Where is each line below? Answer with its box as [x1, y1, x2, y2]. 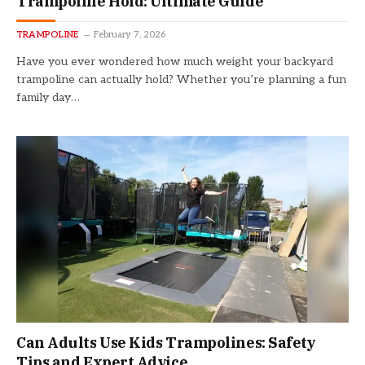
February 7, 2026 [94, 29, 166, 40]
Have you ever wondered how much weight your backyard [16, 54, 333, 68]
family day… [16, 90, 80, 104]
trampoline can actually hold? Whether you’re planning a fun [16, 72, 346, 86]
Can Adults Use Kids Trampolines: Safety [16, 333, 316, 353]
